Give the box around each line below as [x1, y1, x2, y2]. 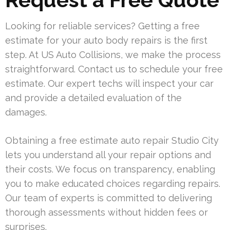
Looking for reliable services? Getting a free [5, 21, 200, 32]
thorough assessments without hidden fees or [5, 207, 208, 218]
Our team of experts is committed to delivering [5, 193, 212, 204]
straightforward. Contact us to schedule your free [5, 64, 223, 75]
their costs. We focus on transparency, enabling [5, 164, 215, 175]
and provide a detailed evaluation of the [5, 92, 182, 104]
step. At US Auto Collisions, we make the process [5, 49, 221, 61]
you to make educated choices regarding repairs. [5, 178, 220, 189]
